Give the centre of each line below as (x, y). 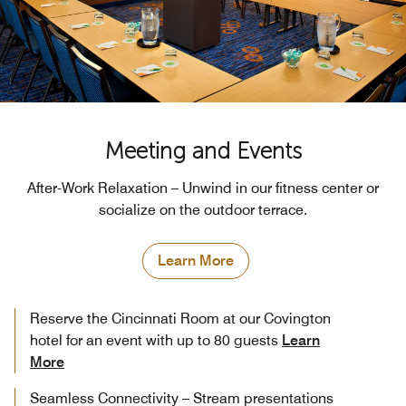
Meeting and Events (203, 150)
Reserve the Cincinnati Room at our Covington (180, 318)
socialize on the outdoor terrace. (203, 209)
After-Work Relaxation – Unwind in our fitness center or (203, 188)
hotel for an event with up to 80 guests (154, 340)
